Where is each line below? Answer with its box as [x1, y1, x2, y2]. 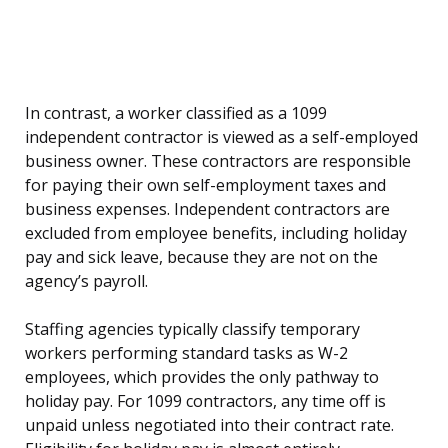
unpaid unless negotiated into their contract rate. [25, 414, 394, 437]
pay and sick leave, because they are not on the [25, 246, 378, 269]
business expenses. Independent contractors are [25, 198, 390, 221]
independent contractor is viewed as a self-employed [25, 126, 418, 149]
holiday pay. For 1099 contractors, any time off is [25, 390, 386, 413]
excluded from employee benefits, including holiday [25, 222, 407, 245]
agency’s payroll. [25, 270, 148, 293]
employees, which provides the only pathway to [25, 366, 379, 389]
